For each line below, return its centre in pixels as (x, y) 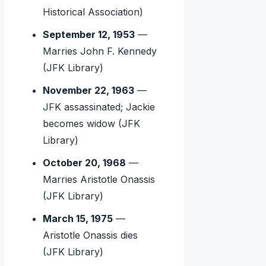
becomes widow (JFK (92, 124)
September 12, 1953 (89, 35)
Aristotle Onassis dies (91, 235)
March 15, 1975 (78, 219)
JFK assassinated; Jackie (99, 107)
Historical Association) (93, 12)
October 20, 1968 (85, 163)
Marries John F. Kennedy (100, 51)
